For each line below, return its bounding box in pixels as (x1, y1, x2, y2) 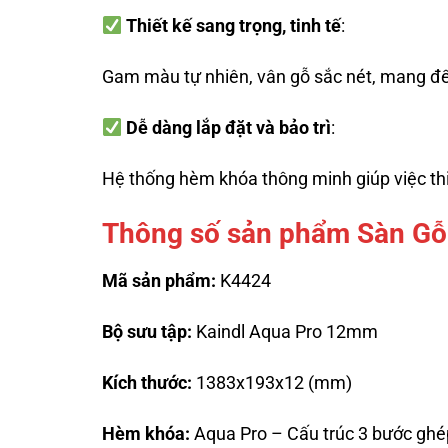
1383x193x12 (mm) (192, 372, 352, 393)
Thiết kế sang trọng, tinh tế (126, 16, 342, 37)
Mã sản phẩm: (102, 270, 220, 291)
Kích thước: (102, 372, 192, 393)
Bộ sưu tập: (102, 321, 196, 342)
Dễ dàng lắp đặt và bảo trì (126, 118, 332, 139)
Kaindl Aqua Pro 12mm (196, 321, 378, 342)
